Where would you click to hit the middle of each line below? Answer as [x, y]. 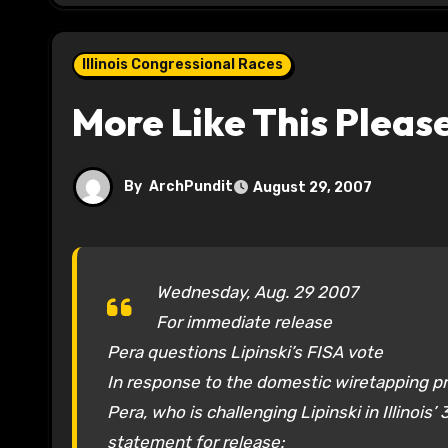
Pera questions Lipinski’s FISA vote [245, 352]
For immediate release [244, 322]
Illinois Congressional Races [182, 65]
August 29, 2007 [312, 187]
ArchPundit [191, 187]
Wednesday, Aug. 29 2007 [257, 292]
